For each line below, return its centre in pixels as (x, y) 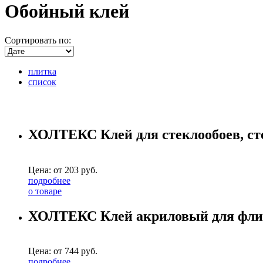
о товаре (45, 191)
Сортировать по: (38, 40)
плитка (42, 71)
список (42, 82)
